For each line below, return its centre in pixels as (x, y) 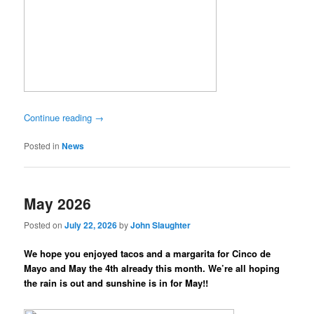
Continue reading (60, 117)
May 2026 (58, 204)
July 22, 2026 (91, 225)
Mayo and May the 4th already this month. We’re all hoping (152, 268)
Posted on (45, 225)
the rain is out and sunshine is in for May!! (116, 283)
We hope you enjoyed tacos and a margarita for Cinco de (148, 254)
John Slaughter (161, 225)
